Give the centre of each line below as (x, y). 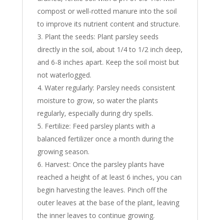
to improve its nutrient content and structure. (109, 24)
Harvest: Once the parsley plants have (104, 164)
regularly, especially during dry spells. (95, 113)
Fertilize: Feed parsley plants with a (100, 126)
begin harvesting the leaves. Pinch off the (102, 190)
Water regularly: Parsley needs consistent (110, 87)
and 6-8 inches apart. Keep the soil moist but (108, 62)
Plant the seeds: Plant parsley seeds (101, 36)
